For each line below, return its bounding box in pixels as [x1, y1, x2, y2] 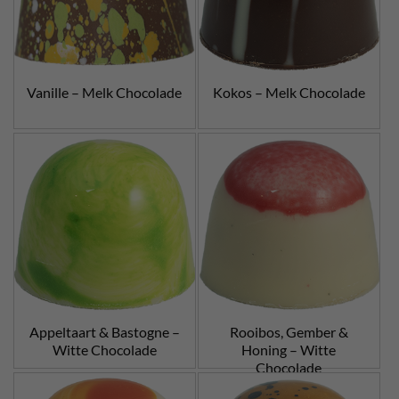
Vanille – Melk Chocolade [27, 83, 183, 101]
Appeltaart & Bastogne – [28, 323, 180, 341]
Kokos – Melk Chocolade [212, 83, 365, 101]
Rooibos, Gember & [229, 323, 348, 341]
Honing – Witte [241, 341, 337, 359]
